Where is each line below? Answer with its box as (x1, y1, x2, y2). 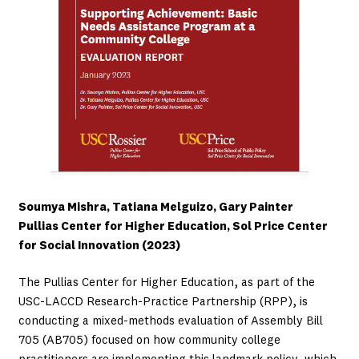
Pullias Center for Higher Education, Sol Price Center (18, 221, 328, 234)
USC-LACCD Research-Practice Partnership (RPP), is (18, 296, 308, 309)
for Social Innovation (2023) (18, 240, 180, 253)
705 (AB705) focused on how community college (18, 335, 280, 348)
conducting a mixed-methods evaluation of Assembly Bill (18, 316, 323, 329)
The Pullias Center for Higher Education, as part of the (18, 277, 315, 290)
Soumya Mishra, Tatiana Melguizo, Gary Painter (18, 202, 293, 215)
